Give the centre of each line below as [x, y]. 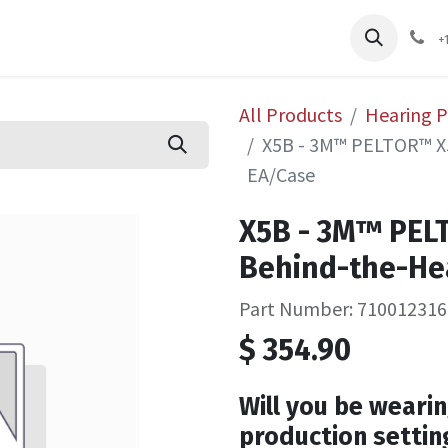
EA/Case [281, 174]
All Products [290, 114]
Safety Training [357, 29]
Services [209, 29]
